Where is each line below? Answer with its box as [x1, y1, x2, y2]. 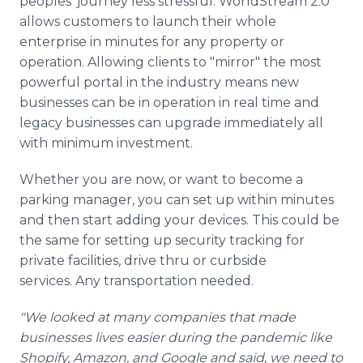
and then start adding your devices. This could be [19, 212, 340, 228]
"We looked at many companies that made [19, 310, 296, 325]
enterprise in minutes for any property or [19, 34, 284, 49]
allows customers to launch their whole [19, 14, 276, 29]
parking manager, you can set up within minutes [19, 192, 334, 207]
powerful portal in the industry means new [19, 75, 299, 90]
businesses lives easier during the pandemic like [19, 330, 332, 345]
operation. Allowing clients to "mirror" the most [19, 54, 322, 70]
